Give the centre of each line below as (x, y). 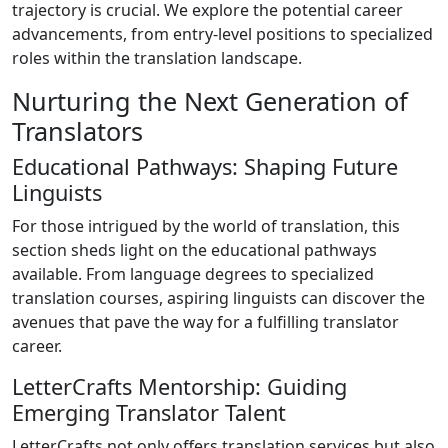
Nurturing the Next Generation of (210, 100)
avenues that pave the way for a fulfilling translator (205, 321)
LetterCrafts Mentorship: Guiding (179, 386)
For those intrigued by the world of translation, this (206, 225)
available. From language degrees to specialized (193, 273)
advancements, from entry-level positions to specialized (222, 33)
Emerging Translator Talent (149, 412)
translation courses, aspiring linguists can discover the (218, 297)
